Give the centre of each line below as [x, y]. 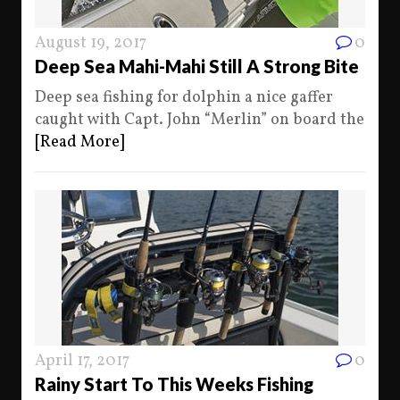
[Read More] [79, 142]
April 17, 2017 [82, 361]
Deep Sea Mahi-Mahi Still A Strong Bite [197, 66]
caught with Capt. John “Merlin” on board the [200, 120]
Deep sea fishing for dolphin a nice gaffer [184, 98]
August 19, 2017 [91, 43]
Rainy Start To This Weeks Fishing [174, 384]
